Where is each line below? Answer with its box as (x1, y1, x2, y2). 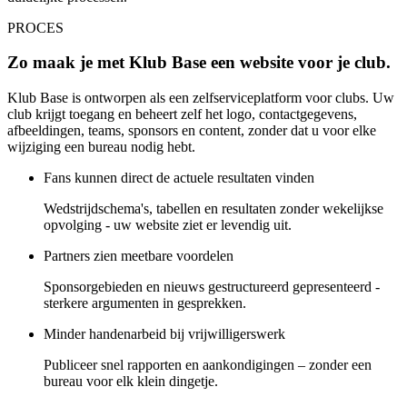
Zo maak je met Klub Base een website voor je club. (7, 53, 391, 73)
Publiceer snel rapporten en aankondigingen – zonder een (44, 357, 372, 372)
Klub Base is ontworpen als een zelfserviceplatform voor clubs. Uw (7, 90, 394, 105)
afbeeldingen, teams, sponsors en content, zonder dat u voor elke (7, 123, 376, 138)
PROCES (7, 19, 64, 35)
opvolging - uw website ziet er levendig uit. (44, 217, 292, 233)
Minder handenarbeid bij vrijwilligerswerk (44, 326, 285, 342)
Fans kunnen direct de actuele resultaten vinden (44, 170, 314, 185)
